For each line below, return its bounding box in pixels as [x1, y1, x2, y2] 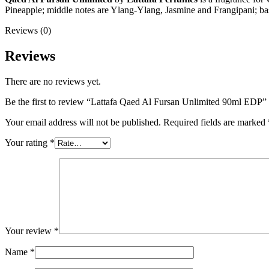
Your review [5, 226, 54, 237]
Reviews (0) [5, 25, 51, 36]
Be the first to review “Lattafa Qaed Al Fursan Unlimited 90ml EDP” [5, 97, 267, 107]
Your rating [5, 138, 50, 148]
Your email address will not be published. [5, 117, 161, 128]
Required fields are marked [163, 117, 268, 128]
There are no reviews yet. [5, 76, 101, 87]
